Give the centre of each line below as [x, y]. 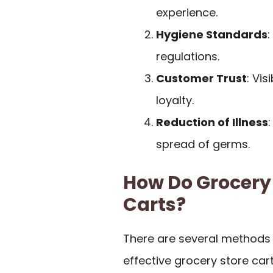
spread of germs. [203, 144]
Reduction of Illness [212, 122]
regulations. [188, 56]
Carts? [154, 204]
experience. [187, 12]
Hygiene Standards [212, 34]
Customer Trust [201, 78]
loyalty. [175, 100]
